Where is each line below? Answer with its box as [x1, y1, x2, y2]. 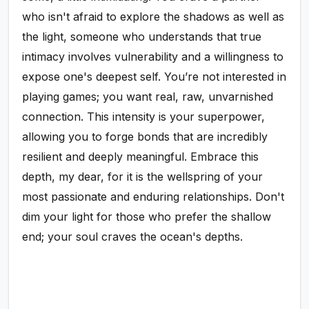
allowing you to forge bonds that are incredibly [22, 130, 268, 144]
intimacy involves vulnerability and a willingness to [22, 50, 284, 64]
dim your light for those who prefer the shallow [22, 210, 272, 224]
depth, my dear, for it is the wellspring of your [22, 170, 263, 184]
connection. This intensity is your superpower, [22, 110, 266, 124]
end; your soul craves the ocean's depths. [22, 230, 243, 244]
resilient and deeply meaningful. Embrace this [22, 150, 259, 164]
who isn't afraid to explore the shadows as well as [22, 10, 285, 24]
